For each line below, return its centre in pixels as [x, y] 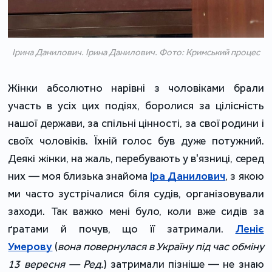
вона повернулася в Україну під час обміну [161, 246]
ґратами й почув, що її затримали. [122, 229]
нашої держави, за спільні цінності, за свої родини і [136, 123]
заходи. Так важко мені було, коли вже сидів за [136, 211]
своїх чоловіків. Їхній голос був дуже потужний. [136, 141]
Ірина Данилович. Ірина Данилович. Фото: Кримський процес [136, 52]
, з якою [245, 176]
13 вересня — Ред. [56, 264]
